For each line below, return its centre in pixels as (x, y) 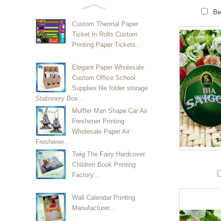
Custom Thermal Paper (105, 24)
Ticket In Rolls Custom (105, 34)
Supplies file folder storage (110, 88)
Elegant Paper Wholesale (108, 67)
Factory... (86, 175)
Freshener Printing (98, 121)
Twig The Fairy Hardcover (109, 154)
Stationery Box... (60, 98)
